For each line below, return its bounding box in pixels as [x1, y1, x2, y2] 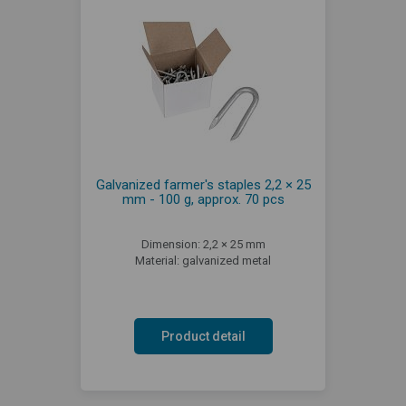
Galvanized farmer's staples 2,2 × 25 [95, 176, 311, 193]
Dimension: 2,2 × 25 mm [140, 237, 266, 251]
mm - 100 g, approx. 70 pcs [121, 190, 285, 208]
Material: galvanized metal [135, 253, 271, 267]
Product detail [160, 328, 246, 343]
